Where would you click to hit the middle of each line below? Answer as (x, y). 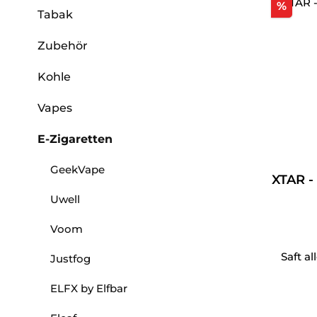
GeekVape (77, 170)
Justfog (70, 259)
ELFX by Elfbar (89, 289)
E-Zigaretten (75, 139)
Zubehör (63, 46)
